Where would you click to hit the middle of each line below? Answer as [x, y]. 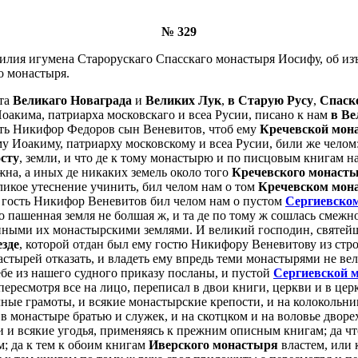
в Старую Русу [270, 100]
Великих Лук [183, 100]
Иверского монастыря [213, 344]
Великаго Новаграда [72, 100]
